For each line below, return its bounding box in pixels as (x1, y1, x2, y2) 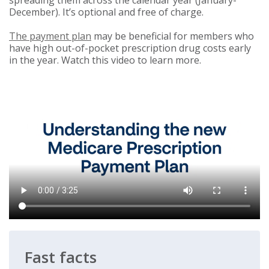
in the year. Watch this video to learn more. (9, 53, 201, 67)
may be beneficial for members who (91, 29, 254, 43)
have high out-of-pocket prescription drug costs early (9, 41, 251, 55)
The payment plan (9, 29, 91, 43)
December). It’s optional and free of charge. (9, 5, 204, 19)
